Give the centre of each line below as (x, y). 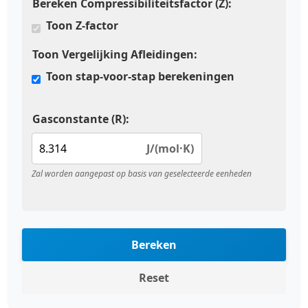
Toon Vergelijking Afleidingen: (115, 54)
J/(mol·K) (170, 148)
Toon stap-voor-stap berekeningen (140, 76)
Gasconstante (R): (81, 119)
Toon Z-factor (82, 25)
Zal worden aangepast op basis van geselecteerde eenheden (142, 174)
